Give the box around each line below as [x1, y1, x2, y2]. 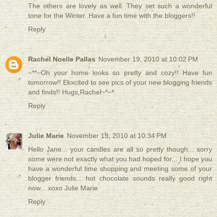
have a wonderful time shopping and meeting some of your [28, 164, 212, 172]
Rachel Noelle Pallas [28, 55, 95, 63]
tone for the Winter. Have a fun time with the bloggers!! [28, 11, 195, 19]
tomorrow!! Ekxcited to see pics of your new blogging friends [28, 78, 212, 86]
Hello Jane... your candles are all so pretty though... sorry [28, 145, 212, 153]
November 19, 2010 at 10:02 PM [98, 55, 198, 63]
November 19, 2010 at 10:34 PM [67, 131, 167, 139]
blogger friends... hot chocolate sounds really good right [28, 174, 212, 182]
